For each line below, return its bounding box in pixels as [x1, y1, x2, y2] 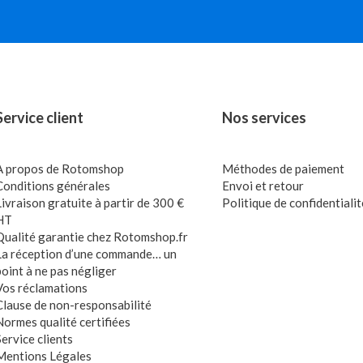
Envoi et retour [221, 178, 304, 193]
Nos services [221, 109, 306, 126]
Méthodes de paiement [221, 161, 344, 176]
